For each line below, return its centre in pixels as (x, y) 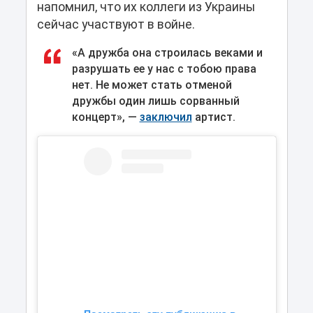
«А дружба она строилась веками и (167, 53)
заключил (166, 117)
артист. (213, 117)
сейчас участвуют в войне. (116, 25)
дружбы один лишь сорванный (155, 101)
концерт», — (105, 117)
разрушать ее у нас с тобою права (164, 69)
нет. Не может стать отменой (152, 85)
